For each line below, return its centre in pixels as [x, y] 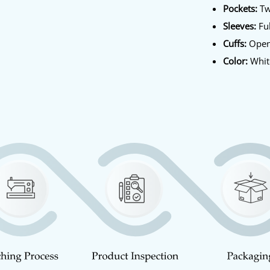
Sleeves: [240, 26]
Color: [236, 61]
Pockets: [240, 8]
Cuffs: [236, 43]
